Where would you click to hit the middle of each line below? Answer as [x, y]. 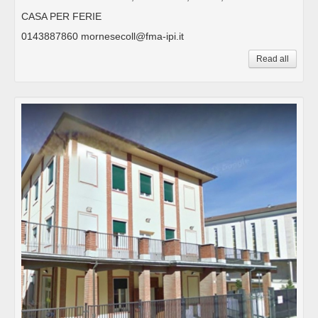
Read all [273, 59]
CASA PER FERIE [61, 16]
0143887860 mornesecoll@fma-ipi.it [103, 36]
